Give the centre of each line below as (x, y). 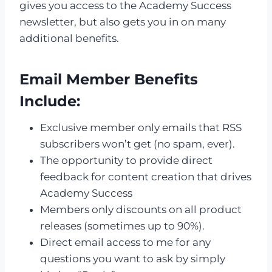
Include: (50, 101)
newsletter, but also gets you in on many (123, 22)
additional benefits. (69, 38)
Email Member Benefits (109, 79)
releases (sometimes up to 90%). (122, 226)
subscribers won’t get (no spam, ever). (138, 144)
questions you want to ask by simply (133, 259)
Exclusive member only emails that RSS (141, 127)
